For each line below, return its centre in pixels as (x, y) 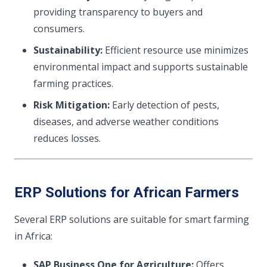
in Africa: (33, 236)
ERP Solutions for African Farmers (127, 193)
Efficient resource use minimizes (176, 50)
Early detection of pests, (164, 105)
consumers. (59, 29)
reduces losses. (67, 138)
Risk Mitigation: (72, 105)
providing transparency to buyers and (118, 12)
